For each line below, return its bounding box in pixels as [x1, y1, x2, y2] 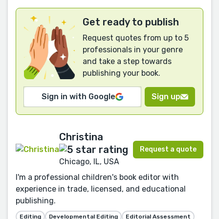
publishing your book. [83, 68, 160, 78]
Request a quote [140, 145, 197, 153]
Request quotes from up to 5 [83, 33, 189, 43]
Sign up [152, 92, 180, 102]
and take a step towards [83, 57, 172, 66]
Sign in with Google [42, 92, 115, 102]
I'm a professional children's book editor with [16, 173, 179, 182]
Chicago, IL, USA [59, 157, 119, 167]
